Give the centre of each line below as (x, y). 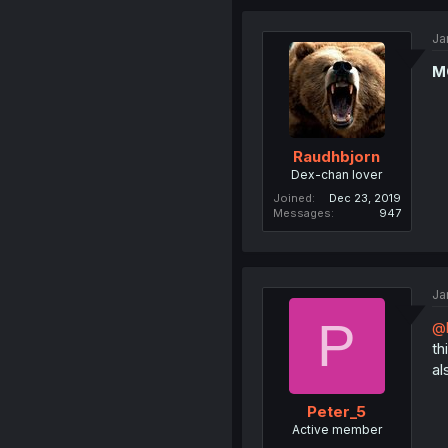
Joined (292, 197)
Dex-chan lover (337, 174)
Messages (301, 212)
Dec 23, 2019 (364, 197)
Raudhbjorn (337, 156)
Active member (336, 429)
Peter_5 (337, 411)
